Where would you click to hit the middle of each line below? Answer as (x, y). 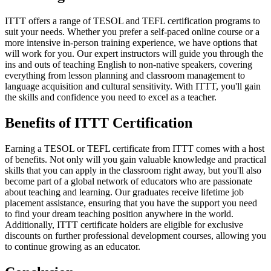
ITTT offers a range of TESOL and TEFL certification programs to (132, 21)
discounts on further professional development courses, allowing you (135, 236)
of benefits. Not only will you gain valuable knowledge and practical (135, 160)
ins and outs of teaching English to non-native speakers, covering (129, 65)
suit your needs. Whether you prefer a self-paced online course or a (132, 32)
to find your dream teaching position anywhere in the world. (119, 214)
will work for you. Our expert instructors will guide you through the (134, 54)
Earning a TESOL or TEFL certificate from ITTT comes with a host (135, 149)
